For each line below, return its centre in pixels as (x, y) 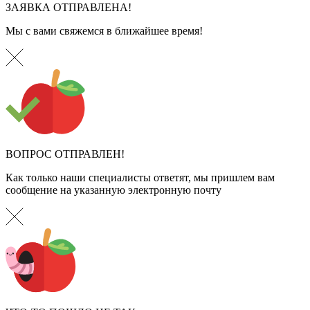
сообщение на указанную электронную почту (113, 190)
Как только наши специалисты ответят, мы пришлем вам (140, 177)
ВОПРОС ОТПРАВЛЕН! (65, 154)
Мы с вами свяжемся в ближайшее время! (104, 30)
